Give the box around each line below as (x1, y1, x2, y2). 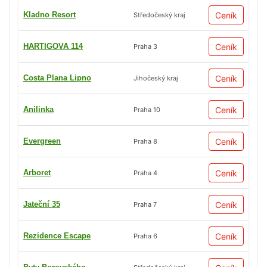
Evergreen (23, 136, 61, 146)
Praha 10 (133, 105, 160, 114)
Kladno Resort (23, 10, 76, 20)
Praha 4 (133, 168, 157, 177)
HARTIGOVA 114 (23, 42, 83, 51)
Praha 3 (133, 42, 157, 51)
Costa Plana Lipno (23, 73, 91, 83)
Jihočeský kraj (133, 73, 178, 82)
